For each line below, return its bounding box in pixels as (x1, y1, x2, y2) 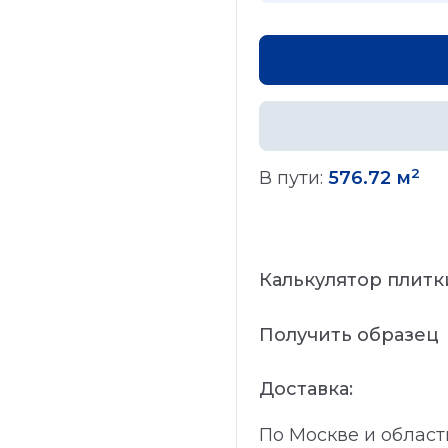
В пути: (259, 167, 328, 190)
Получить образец (259, 323, 439, 346)
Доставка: (259, 377, 353, 400)
